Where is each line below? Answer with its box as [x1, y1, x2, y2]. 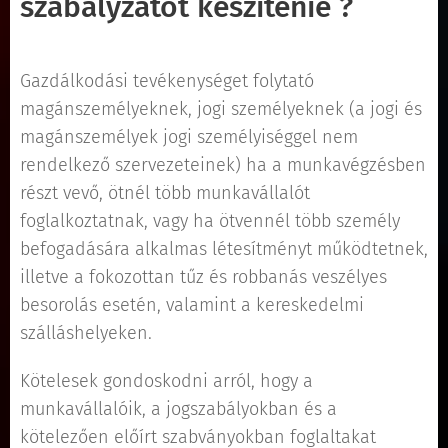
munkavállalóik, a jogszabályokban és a [20, 398, 337, 420]
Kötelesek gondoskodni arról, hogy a [20, 370, 313, 392]
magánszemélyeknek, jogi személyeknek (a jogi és [20, 98, 422, 120]
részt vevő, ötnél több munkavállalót [20, 182, 310, 204]
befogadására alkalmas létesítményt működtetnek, [20, 238, 428, 260]
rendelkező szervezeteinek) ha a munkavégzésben [20, 154, 426, 176]
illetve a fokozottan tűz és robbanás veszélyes [20, 266, 387, 288]
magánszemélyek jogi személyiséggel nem [20, 126, 358, 148]
